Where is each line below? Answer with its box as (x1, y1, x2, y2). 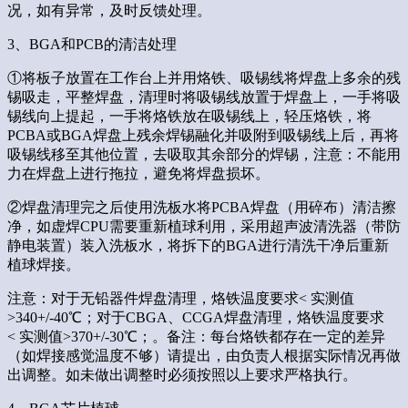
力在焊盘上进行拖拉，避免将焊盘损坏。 (7, 165, 270, 181)
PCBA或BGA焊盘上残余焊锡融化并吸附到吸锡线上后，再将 (7, 127, 399, 143)
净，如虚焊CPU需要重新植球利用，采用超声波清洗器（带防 (7, 218, 401, 234)
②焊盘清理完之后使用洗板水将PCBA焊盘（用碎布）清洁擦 (7, 199, 396, 215)
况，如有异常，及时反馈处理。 (7, 2, 211, 18)
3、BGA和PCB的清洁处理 (7, 36, 177, 52)
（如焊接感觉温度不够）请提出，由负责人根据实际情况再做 (7, 347, 401, 363)
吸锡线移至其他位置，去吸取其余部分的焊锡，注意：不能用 (7, 146, 401, 162)
